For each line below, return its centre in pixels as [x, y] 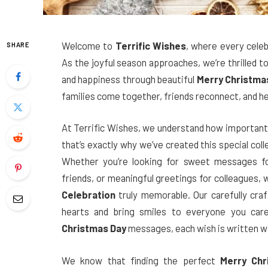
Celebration [89, 195]
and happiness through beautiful [129, 79]
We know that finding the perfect [141, 260]
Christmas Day [94, 228]
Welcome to [89, 45]
